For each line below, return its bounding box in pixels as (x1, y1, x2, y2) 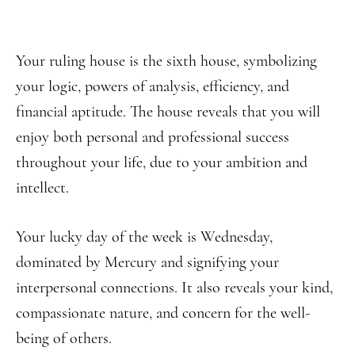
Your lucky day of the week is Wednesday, (16, 227, 273, 246)
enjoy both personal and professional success (16, 128, 289, 147)
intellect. (16, 178, 69, 197)
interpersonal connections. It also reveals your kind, (16, 278, 333, 297)
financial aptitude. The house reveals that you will (16, 102, 320, 121)
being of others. (16, 329, 112, 348)
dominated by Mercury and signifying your (16, 253, 279, 272)
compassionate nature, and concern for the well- (16, 303, 310, 323)
